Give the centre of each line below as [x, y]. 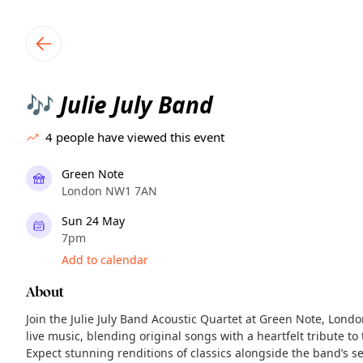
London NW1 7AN [109, 191]
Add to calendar [105, 260]
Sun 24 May [93, 221]
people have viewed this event [140, 137]
